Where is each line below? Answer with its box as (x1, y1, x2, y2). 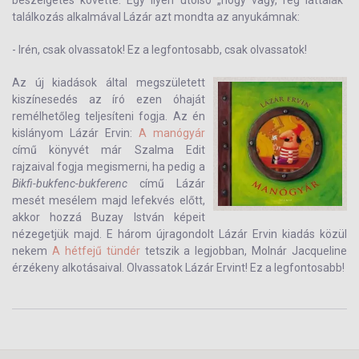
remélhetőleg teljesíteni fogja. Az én (12, 110, 205, 123)
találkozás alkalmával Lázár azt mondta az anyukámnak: (12, 10, 300, 23)
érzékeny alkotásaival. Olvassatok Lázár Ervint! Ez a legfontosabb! (12, 261, 345, 274)
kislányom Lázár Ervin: (12, 127, 139, 139)
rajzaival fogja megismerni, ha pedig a (12, 160, 205, 173)
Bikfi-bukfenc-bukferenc (12, 177, 127, 190)
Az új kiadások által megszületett (12, 76, 205, 89)
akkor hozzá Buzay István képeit (12, 211, 205, 224)
